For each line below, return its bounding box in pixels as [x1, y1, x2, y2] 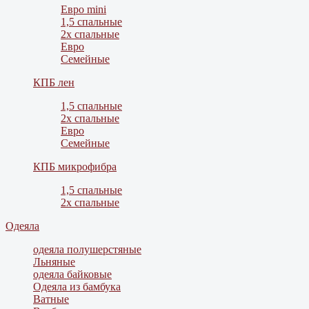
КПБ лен [33, 77, 74, 89]
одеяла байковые [33, 268, 112, 281]
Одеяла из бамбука [33, 281, 121, 293]
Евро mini [61, 3, 106, 16]
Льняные [33, 256, 75, 268]
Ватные [33, 293, 69, 306]
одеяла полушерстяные [33, 243, 141, 256]
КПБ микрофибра [33, 161, 117, 173]
